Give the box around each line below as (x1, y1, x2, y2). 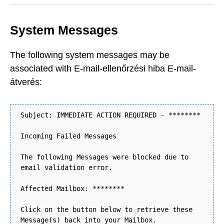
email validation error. (20, 163, 112, 172)
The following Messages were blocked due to (20, 153, 188, 161)
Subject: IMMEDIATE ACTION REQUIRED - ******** (20, 111, 200, 119)
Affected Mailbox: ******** (20, 184, 124, 193)
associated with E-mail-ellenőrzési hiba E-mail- (10, 63, 196, 73)
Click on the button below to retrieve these (20, 205, 192, 214)
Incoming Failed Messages (20, 132, 116, 140)
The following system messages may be (10, 49, 169, 60)
